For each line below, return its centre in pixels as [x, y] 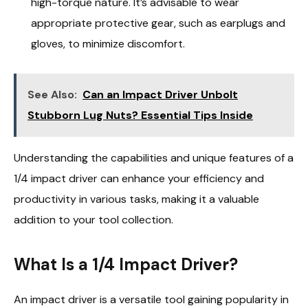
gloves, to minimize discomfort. [108, 43]
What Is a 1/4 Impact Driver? [126, 265]
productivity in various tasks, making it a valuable [136, 199]
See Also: [52, 95]
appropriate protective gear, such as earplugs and [158, 23]
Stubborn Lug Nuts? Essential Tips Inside [140, 115]
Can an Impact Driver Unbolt [160, 95]
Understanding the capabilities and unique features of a [154, 158]
